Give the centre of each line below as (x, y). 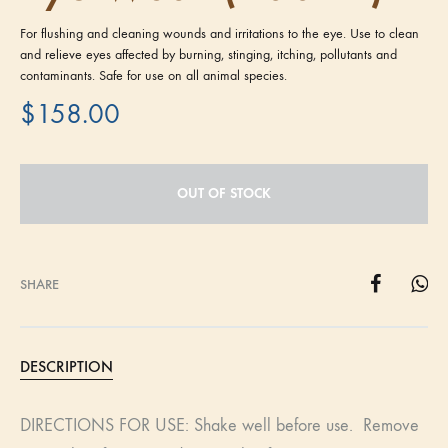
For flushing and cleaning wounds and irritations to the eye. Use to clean (219, 33)
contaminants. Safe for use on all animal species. (153, 75)
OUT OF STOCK (224, 193)
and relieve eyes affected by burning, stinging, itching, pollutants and (208, 54)
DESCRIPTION (66, 366)
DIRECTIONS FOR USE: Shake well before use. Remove (219, 425)
